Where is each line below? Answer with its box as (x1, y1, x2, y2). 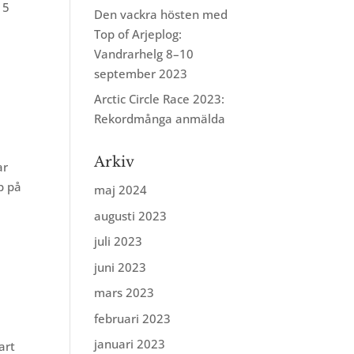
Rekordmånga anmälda (94, 111, 226, 126)
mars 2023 (94, 284, 155, 300)
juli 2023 (94, 233, 143, 249)
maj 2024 (94, 182, 148, 198)
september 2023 (94, 65, 188, 81)
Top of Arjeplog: (94, 25, 183, 42)
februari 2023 (94, 310, 171, 326)
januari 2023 (94, 336, 166, 352)
